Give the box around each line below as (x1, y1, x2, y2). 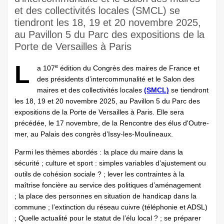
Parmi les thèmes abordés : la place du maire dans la (14, 148, 183, 156)
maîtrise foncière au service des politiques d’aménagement (14, 181, 201, 189)
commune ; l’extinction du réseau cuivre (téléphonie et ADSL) (14, 203, 207, 211)
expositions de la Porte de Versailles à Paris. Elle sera (14, 108, 184, 116)
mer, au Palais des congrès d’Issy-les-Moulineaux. (14, 130, 173, 138)
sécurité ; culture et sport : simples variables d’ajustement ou (14, 159, 206, 167)
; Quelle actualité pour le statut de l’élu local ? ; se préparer (14, 214, 201, 222)
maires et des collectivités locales (37, 86, 144, 94)
